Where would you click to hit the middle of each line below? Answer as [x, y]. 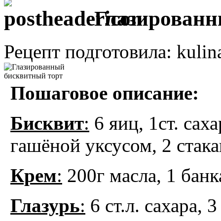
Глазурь [45, 205]
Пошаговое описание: [105, 93]
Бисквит [47, 123]
